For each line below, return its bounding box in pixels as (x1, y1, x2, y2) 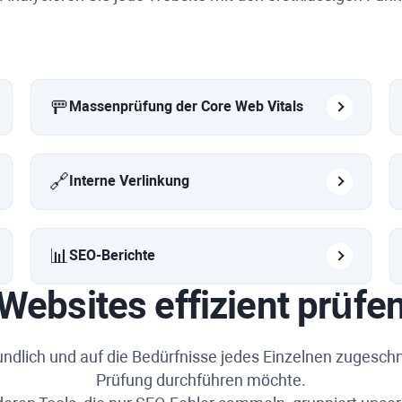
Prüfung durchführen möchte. (96, 370, 306, 389)
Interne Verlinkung (69, 172, 189, 190)
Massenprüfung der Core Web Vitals (69, 98, 303, 116)
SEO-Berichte (69, 247, 155, 265)
